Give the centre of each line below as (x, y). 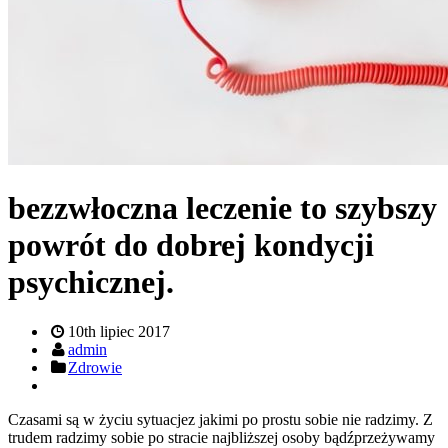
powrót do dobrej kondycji (191, 245)
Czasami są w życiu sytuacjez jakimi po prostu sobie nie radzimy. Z (220, 419)
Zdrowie (95, 367)
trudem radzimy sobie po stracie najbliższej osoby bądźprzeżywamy (221, 437)
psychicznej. (91, 282)
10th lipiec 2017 (119, 331)
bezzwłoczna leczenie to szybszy (222, 208)
